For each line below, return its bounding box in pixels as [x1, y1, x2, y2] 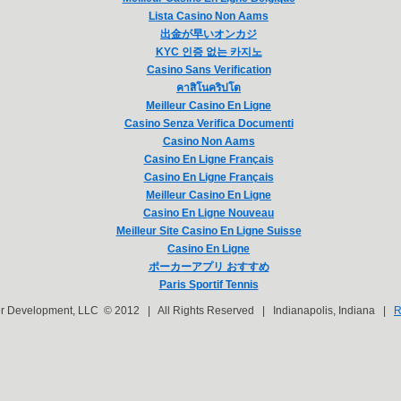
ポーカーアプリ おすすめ [148, 260, 269, 273]
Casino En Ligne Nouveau [143, 207, 274, 219]
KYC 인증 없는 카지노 [155, 46, 262, 58]
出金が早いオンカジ [160, 28, 257, 40]
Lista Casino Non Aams [149, 10, 269, 22]
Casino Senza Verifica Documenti [124, 117, 294, 130]
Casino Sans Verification [146, 64, 271, 76]
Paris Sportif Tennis [158, 278, 259, 291]
